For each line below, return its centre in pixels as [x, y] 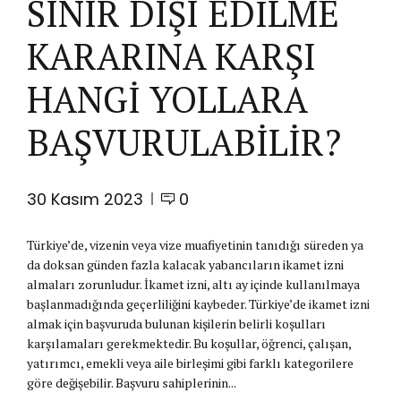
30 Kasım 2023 [85, 199]
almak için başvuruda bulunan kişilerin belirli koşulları [176, 323]
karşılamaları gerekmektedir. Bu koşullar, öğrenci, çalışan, [189, 343]
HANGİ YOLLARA [167, 98]
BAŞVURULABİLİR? [184, 141]
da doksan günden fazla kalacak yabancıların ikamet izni [185, 264]
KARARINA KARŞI [171, 55]
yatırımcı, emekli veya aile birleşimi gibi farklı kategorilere [190, 363]
